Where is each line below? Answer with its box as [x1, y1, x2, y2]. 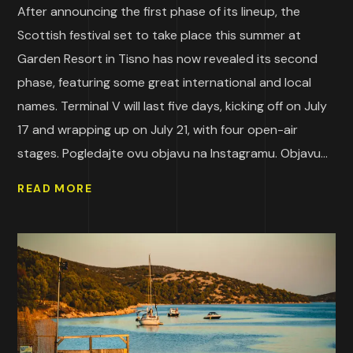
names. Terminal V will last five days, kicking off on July [17, 97, 328, 114]
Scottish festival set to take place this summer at [17, 26, 302, 43]
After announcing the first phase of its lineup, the [17, 2, 301, 20]
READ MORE [17, 181, 93, 196]
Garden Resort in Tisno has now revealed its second [17, 50, 318, 67]
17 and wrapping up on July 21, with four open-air [17, 121, 299, 138]
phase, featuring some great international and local [17, 73, 312, 91]
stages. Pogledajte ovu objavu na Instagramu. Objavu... [17, 144, 329, 162]
